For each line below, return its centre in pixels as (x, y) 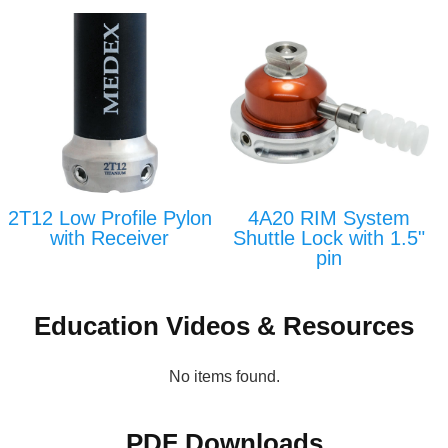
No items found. (224, 376)
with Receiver (110, 237)
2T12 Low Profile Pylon (109, 217)
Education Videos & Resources (224, 325)
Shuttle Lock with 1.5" (329, 237)
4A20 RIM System (329, 217)
